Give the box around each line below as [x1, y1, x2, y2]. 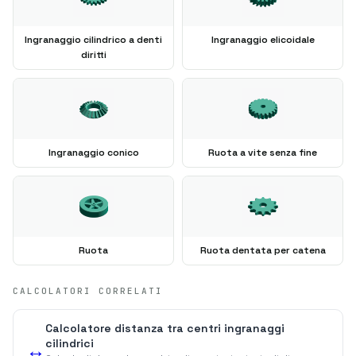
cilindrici [45, 335, 94, 350]
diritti [80, 48, 106, 61]
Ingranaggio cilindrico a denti [25, 33, 162, 46]
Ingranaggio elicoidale [211, 33, 315, 46]
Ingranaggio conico [48, 145, 139, 159]
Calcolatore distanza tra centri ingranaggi [45, 320, 284, 335]
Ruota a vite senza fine [208, 145, 317, 159]
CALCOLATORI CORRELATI [13, 284, 163, 296]
